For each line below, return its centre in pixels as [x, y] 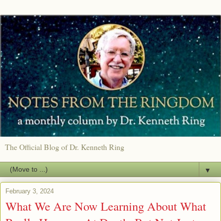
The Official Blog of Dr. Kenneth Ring [65, 147]
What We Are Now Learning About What [106, 206]
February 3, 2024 [30, 191]
